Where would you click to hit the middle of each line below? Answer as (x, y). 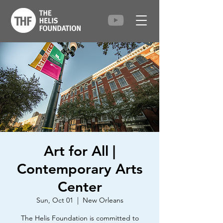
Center (80, 187)
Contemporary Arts (80, 169)
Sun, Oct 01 (55, 200)
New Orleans (103, 200)
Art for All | (80, 151)
